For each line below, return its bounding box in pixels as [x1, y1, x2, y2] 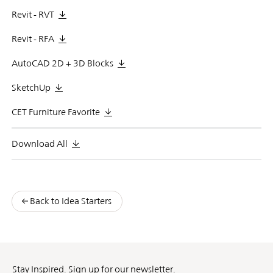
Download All [11, 138, 68, 149]
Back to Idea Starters [29, 195, 112, 206]
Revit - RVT [11, 9, 54, 19]
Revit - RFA [11, 33, 54, 44]
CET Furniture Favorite [11, 106, 100, 117]
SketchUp [11, 82, 51, 93]
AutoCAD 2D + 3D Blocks [11, 57, 113, 68]
